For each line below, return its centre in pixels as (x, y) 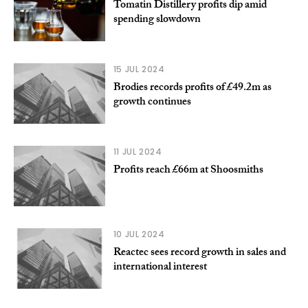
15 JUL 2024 (139, 69)
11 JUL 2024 (137, 152)
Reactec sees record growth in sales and (199, 254)
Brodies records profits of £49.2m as (192, 88)
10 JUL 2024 (139, 234)
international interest (160, 268)
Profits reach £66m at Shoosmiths (188, 171)
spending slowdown (157, 20)
